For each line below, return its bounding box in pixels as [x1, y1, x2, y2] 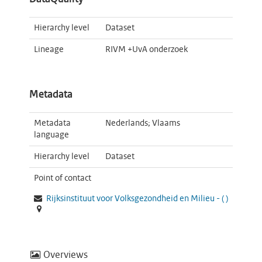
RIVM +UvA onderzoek [105, 45, 188, 54]
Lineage [34, 45, 64, 54]
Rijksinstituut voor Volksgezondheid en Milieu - [46, 194, 222, 203]
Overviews [43, 250, 88, 260]
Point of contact [34, 174, 91, 182]
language [34, 130, 69, 139]
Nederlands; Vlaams [105, 119, 180, 127]
